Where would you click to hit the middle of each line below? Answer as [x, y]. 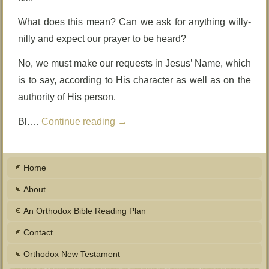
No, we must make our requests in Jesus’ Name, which [134, 63]
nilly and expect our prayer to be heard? [102, 39]
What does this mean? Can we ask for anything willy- [134, 22]
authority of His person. [67, 97]
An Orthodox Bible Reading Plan [85, 211]
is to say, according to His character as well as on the [134, 80]
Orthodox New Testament [72, 254]
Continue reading [80, 122]
